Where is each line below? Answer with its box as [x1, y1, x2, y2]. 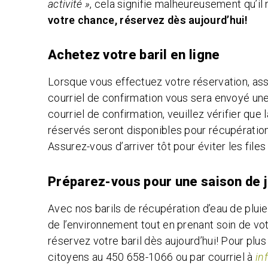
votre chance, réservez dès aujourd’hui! [48, 13, 248, 26]
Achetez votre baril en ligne [48, 47, 220, 63]
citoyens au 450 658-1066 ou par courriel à [48, 250, 255, 263]
